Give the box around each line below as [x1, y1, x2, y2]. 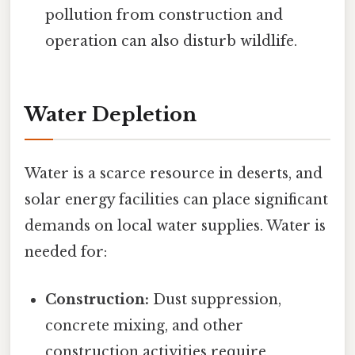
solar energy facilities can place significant [25, 191, 328, 209]
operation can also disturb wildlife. [45, 32, 298, 51]
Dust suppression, [149, 290, 282, 308]
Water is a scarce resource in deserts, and [25, 165, 323, 183]
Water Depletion [25, 103, 197, 127]
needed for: [25, 243, 107, 261]
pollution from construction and [45, 6, 284, 25]
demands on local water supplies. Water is [25, 217, 326, 235]
